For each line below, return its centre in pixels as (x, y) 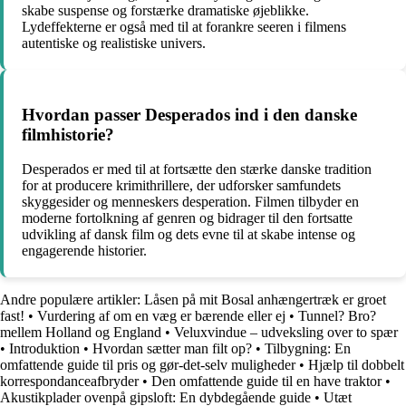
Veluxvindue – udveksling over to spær (286, 333)
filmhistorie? (68, 134)
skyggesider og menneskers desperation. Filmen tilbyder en (190, 202)
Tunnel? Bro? (337, 316)
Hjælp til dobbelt (356, 365)
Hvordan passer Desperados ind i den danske (189, 114)
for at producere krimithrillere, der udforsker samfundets (181, 186)
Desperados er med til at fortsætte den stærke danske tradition (197, 169)
